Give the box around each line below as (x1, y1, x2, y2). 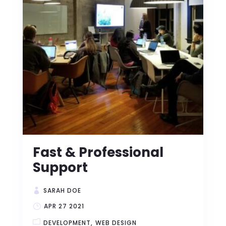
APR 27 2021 (43, 201, 84, 210)
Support (32, 158, 88, 177)
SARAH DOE (43, 186, 81, 195)
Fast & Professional (32, 143, 163, 161)
